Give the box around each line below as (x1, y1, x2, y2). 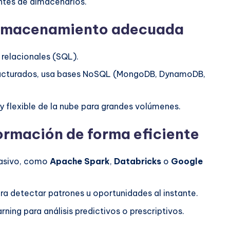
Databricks (114, 156, 161, 166)
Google (171, 156, 203, 166)
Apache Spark (50, 156, 110, 166)
